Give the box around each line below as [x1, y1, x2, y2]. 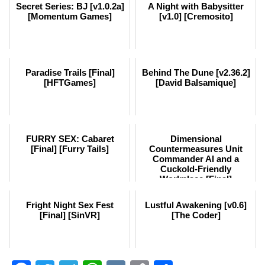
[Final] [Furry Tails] [31, 143, 109, 154]
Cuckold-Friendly [160, 163, 231, 174]
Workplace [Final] [160, 173, 232, 184]
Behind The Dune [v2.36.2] [141, 67, 250, 77]
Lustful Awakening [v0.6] [145, 199, 247, 210]
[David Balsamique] [156, 77, 236, 88]
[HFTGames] [44, 77, 96, 88]
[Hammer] [175, 183, 216, 194]
